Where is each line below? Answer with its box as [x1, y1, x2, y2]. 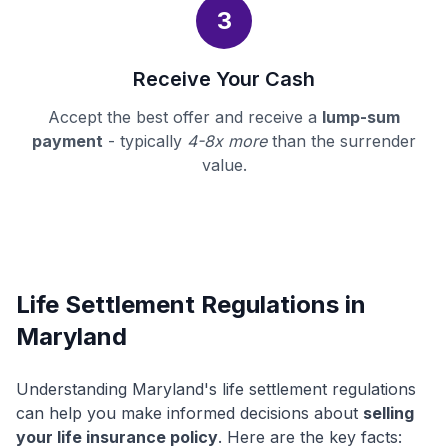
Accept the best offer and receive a [48, 107, 322, 128]
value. [201, 155, 247, 176]
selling [363, 403, 414, 424]
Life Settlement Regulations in [16, 290, 366, 320]
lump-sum [322, 107, 400, 128]
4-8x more [187, 131, 267, 152]
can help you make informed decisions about [16, 403, 363, 424]
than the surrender [267, 131, 416, 152]
